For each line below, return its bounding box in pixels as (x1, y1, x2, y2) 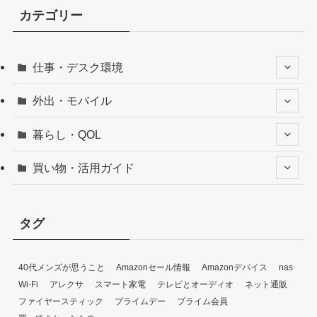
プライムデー (114, 296, 166, 306)
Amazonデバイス (201, 262, 267, 272)
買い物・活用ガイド (33, 161, 135, 174)
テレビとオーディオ (156, 279, 234, 289)
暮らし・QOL (33, 127, 102, 141)
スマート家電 (94, 279, 146, 289)
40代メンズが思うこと (18, 262, 105, 272)
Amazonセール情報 (115, 262, 190, 272)
